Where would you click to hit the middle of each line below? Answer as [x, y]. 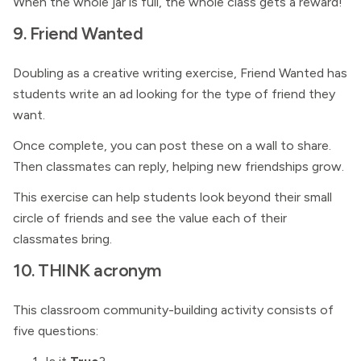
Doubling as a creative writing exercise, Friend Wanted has [180, 73]
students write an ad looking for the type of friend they [174, 94]
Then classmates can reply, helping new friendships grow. [178, 166]
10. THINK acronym [87, 270]
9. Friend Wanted [78, 33]
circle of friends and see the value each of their [150, 218]
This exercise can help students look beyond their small [172, 197]
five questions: [56, 331]
